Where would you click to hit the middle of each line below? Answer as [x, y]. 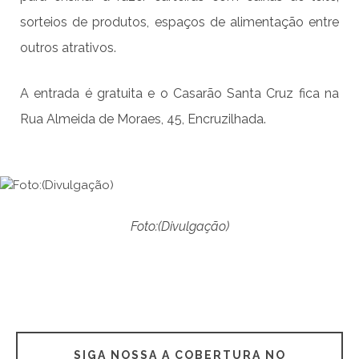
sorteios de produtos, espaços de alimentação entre [179, 22]
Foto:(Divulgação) [179, 227]
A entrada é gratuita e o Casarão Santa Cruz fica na [179, 94]
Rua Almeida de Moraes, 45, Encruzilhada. [143, 119]
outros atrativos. [68, 48]
